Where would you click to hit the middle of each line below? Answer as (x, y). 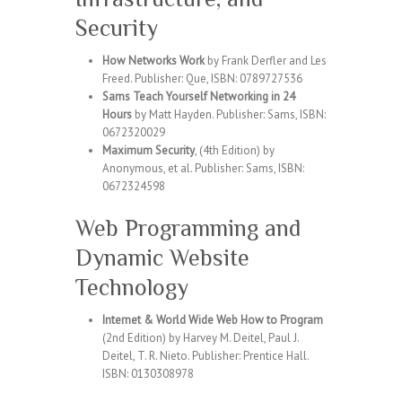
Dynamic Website (162, 258)
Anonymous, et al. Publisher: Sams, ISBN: (203, 168)
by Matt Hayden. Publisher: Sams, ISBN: (229, 114)
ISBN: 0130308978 (148, 374)
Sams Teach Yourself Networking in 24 (199, 96)
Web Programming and (188, 228)
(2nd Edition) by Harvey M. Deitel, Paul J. (201, 338)
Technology (132, 288)
